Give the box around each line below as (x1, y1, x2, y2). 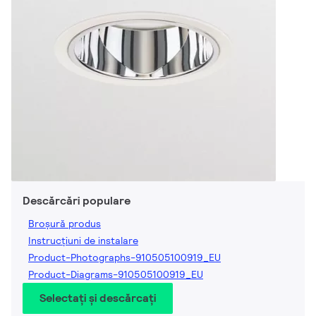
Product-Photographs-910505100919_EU (28, 251, 221, 265)
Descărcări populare (23, 193, 130, 209)
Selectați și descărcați (39, 291, 156, 306)
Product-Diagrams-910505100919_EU (28, 268, 203, 281)
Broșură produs (28, 217, 101, 231)
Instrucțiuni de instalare (28, 234, 138, 248)
